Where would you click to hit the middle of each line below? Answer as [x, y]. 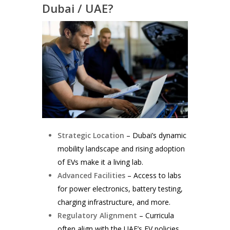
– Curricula [156, 215]
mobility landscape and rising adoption [121, 148]
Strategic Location [91, 135]
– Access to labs [154, 175]
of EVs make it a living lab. [101, 162]
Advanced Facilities [92, 175]
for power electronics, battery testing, [120, 188]
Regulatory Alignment [98, 215]
